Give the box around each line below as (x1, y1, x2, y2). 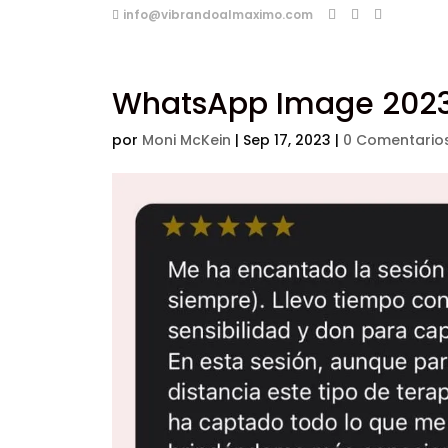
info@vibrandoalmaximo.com (122, 6, 313, 23)
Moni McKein (141, 130, 231, 150)
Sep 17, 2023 (242, 130, 331, 150)
